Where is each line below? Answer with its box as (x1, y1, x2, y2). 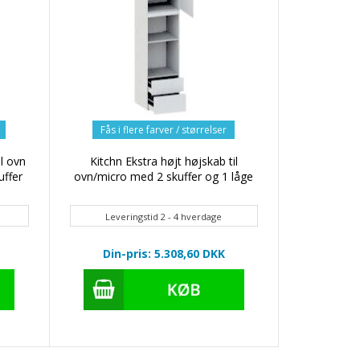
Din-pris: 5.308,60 (102, 246, 202, 262)
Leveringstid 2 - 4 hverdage (105, 211, 223, 223)
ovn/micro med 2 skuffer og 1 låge (74, 169, 254, 185)
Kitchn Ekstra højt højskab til (89, 153, 238, 170)
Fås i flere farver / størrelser (100, 123, 227, 137)
